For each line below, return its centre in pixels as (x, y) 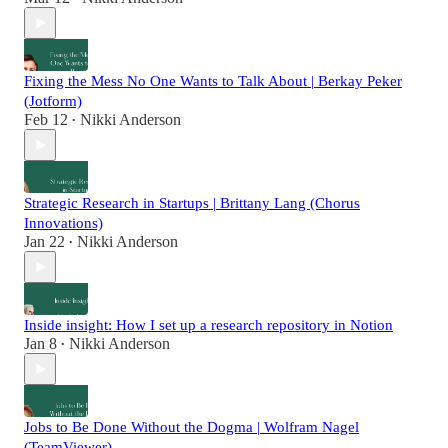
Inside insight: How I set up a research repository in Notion (208, 325)
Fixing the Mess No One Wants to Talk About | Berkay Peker (213, 81)
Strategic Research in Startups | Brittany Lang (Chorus (192, 203)
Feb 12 (46, 120)
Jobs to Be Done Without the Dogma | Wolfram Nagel (191, 427)
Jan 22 (44, 242)
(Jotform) (53, 101)
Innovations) (63, 223)
